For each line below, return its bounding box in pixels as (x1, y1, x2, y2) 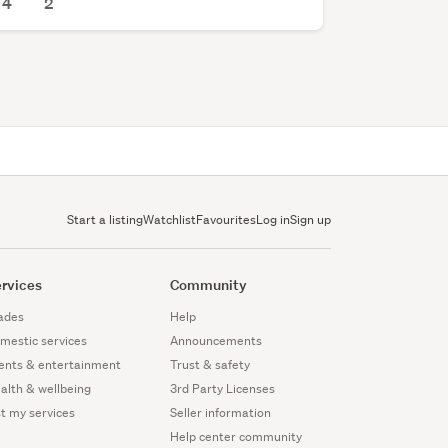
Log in (255, 211, 290, 229)
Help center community (169, 428, 302, 446)
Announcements (169, 332, 262, 350)
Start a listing (66, 211, 143, 229)
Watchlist (142, 211, 196, 229)
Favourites (195, 211, 256, 229)
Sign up (289, 211, 331, 229)
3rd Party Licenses (169, 380, 275, 398)
